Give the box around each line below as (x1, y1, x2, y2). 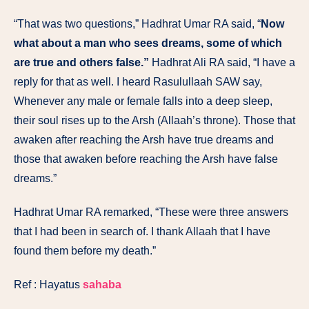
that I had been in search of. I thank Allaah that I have (14, 225, 270, 237)
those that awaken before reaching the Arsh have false (14, 153, 278, 166)
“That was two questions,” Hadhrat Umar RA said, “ (14, 18, 261, 30)
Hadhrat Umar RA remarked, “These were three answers (14, 206, 288, 218)
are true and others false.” (14, 57, 149, 69)
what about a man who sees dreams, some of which (14, 37, 282, 50)
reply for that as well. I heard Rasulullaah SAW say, (14, 76, 262, 88)
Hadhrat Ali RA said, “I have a (149, 57, 295, 69)
